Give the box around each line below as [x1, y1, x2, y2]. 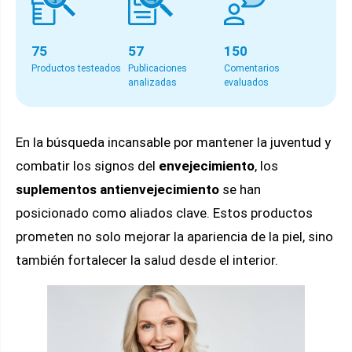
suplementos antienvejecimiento [16, 181, 219, 197]
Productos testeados [31, 63, 121, 74]
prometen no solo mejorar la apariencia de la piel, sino [16, 229, 333, 244]
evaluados [224, 77, 269, 88]
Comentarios [224, 63, 280, 74]
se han [219, 181, 261, 197]
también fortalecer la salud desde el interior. [16, 252, 278, 268]
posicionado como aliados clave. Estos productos [16, 205, 313, 221]
